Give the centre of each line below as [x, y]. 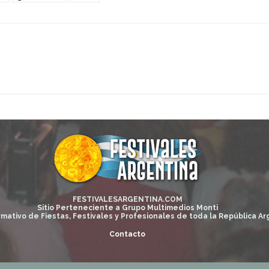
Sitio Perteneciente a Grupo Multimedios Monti [127, 208]
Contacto [127, 234]
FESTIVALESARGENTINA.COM [127, 199]
